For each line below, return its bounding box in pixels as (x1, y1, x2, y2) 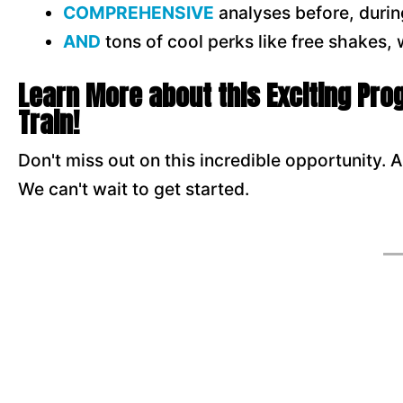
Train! (18, 103, 79, 143)
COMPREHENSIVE (63, 2, 214, 23)
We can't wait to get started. (18, 178, 254, 200)
